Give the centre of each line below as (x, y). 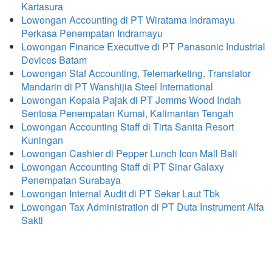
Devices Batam (54, 60)
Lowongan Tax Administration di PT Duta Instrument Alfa (143, 207)
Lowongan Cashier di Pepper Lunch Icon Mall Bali (129, 153)
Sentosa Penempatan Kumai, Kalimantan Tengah (127, 113)
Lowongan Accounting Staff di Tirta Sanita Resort (127, 127)
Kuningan (42, 140)
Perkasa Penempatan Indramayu (92, 33)
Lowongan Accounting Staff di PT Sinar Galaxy (123, 167)
